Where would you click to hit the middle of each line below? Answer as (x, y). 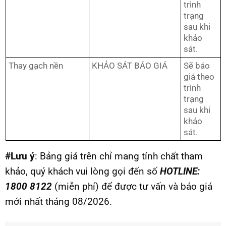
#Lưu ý (20, 156)
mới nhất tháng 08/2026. (59, 202)
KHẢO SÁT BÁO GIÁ (130, 66)
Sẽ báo (197, 66)
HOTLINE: (179, 172)
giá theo (199, 77)
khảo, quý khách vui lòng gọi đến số (81, 172)
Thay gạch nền (36, 66)
